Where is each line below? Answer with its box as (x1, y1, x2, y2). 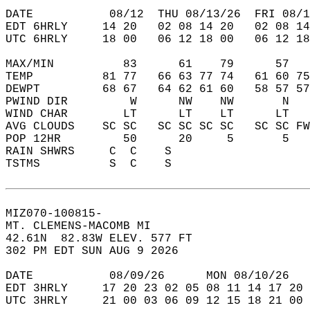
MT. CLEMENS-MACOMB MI (6, 220, 165, 232)
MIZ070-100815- (6, 208, 116, 220)
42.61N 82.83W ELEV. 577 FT (6, 232, 206, 245)
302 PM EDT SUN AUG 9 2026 (6, 245, 192, 257)
